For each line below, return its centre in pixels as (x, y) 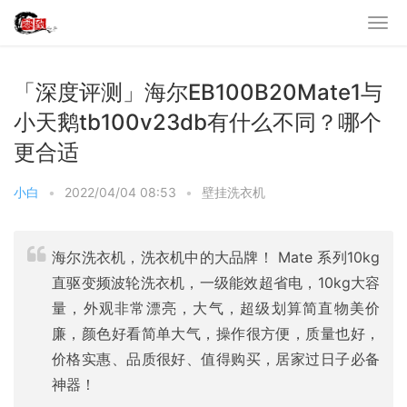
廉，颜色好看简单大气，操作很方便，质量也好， (216, 333)
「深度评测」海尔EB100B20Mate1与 (198, 92)
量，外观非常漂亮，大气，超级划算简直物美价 (216, 308)
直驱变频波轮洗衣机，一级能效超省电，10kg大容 (216, 283)
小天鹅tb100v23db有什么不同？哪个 (198, 122)
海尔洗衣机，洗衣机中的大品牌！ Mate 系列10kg (216, 257)
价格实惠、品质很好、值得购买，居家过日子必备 (216, 359)
